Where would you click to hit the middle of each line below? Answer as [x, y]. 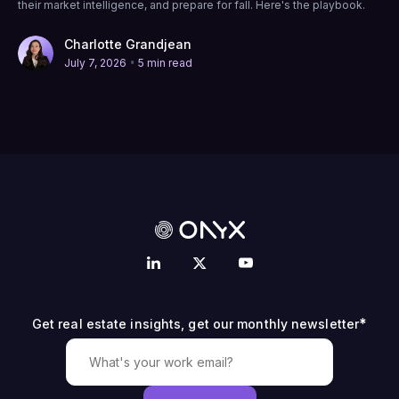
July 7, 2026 [95, 62]
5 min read [166, 62]
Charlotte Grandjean [128, 45]
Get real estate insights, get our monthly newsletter [195, 324]
